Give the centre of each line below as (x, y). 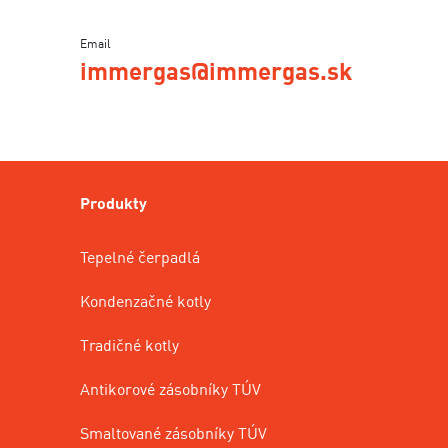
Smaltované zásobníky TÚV (173, 433)
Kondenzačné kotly (145, 301)
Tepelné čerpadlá (140, 257)
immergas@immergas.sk (216, 71)
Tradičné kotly (129, 345)
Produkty (113, 203)
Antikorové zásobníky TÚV (170, 389)
